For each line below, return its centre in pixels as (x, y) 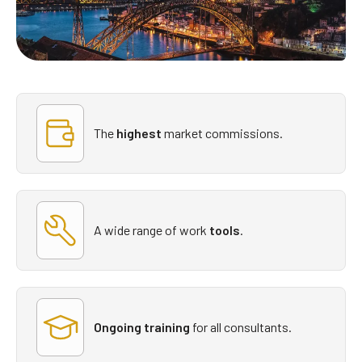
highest (139, 133)
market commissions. (222, 133)
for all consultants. (240, 327)
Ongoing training (141, 327)
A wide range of (135, 230)
